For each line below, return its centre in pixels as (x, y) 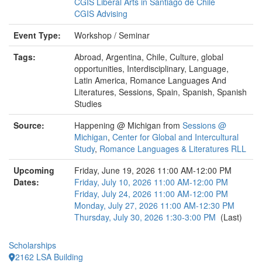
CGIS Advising (101, 13)
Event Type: (37, 35)
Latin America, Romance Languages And (150, 80)
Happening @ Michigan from (128, 125)
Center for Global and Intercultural (175, 137)
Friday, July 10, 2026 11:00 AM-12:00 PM (151, 182)
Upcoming (34, 170)
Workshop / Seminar (112, 35)
